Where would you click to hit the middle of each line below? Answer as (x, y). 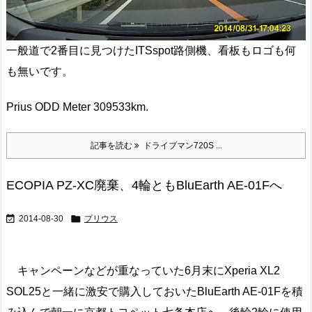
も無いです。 (40, 72)
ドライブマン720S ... (180, 145)
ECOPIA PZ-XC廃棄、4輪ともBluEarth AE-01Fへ (144, 185)
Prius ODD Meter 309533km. (77, 107)
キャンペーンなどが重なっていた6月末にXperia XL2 (143, 270)
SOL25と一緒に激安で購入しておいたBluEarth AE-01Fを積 (155, 291)
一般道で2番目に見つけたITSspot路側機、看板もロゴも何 (151, 51)
